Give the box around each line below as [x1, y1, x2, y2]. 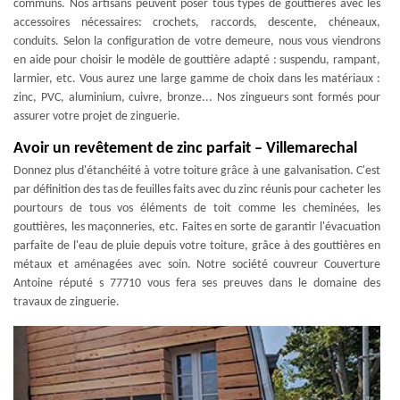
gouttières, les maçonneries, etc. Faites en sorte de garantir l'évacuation [13, 221, 380, 234]
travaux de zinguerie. [13, 296, 120, 309]
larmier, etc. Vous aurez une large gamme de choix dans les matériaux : [13, 72, 380, 86]
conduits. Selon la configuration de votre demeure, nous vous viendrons [13, 35, 380, 48]
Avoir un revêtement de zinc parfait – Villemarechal [13, 140, 357, 157]
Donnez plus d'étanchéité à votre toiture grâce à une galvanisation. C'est [13, 164, 380, 178]
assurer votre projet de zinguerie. [13, 110, 180, 123]
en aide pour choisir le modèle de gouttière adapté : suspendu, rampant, [13, 54, 380, 67]
